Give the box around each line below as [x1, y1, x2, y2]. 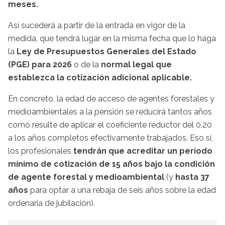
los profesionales [8, 146, 73, 156]
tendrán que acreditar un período [73, 146, 212, 156]
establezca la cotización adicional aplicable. [8, 72, 192, 82]
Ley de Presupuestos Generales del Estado [17, 46, 196, 56]
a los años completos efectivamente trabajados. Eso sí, [8, 133, 213, 143]
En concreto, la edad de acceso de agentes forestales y [8, 93, 214, 103]
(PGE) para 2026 [8, 59, 72, 69]
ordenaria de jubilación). [8, 198, 95, 208]
